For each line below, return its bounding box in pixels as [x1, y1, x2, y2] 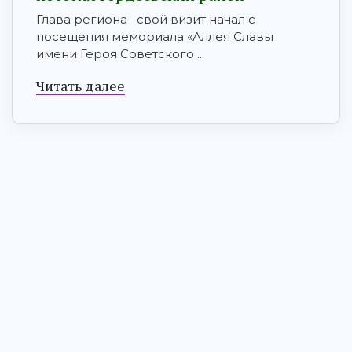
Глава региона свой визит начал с [36, 12, 255, 27]
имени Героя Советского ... [36, 46, 204, 62]
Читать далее [36, 76, 125, 96]
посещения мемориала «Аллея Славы [36, 29, 273, 45]
